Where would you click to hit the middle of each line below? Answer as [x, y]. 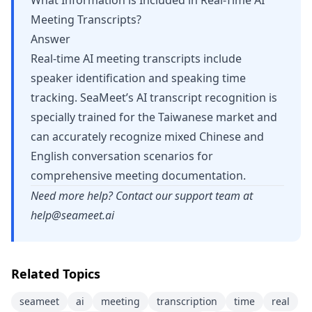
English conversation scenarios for [122, 156]
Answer [50, 39]
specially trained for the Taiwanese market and [154, 117]
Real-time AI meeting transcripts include [136, 58]
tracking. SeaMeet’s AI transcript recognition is [154, 97]
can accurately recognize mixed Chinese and [147, 136]
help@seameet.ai [72, 215]
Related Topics [56, 274]
